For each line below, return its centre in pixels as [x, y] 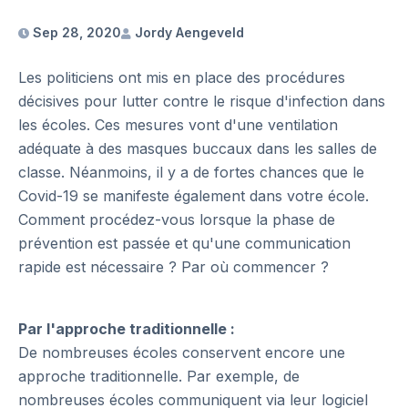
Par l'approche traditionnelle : [127, 329]
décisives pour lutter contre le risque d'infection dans [202, 101]
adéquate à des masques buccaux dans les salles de [198, 148]
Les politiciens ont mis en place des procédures [182, 77]
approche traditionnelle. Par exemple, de [159, 376]
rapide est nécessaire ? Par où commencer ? [173, 267]
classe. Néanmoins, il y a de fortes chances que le [191, 172]
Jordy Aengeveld [188, 32]
